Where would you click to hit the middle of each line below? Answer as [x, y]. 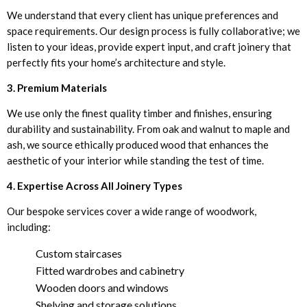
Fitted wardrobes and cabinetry [110, 270]
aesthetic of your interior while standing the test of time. [135, 160]
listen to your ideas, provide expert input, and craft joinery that [149, 46]
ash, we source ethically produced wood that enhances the [138, 144]
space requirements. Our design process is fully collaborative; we [153, 30]
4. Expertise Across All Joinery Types [95, 185]
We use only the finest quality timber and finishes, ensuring [139, 113]
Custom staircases [78, 253]
